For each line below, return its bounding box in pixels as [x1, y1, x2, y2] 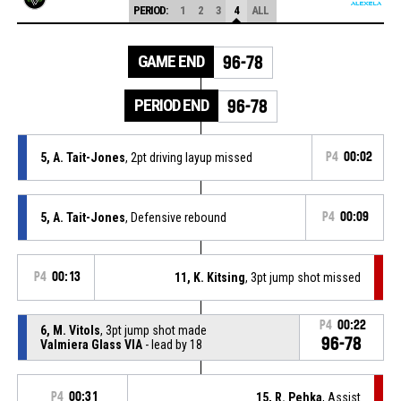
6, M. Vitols [39, 322, 100, 337]
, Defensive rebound [124, 209, 226, 225]
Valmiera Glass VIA [39, 337, 142, 352]
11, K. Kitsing [175, 269, 246, 285]
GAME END [138, 50, 204, 72]
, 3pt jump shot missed [245, 269, 362, 285]
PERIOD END [133, 94, 209, 115]
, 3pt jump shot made [99, 322, 207, 337]
